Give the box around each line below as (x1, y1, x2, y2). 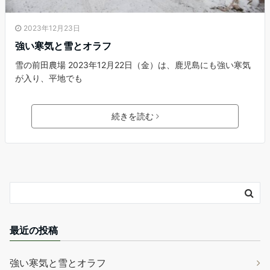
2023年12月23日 (24, 24, 80, 33)
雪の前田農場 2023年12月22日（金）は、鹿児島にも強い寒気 (15, 60, 251, 71)
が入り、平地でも (15, 73, 83, 84)
